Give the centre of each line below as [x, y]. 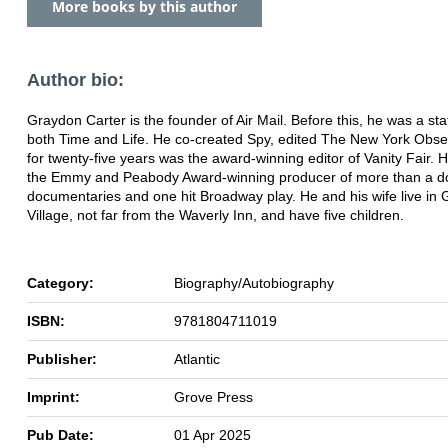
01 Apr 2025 [212, 434]
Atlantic [197, 358]
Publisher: [62, 358]
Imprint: [53, 396]
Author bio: [75, 79]
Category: [60, 282]
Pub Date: [60, 434]
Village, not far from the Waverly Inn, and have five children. [215, 214]
